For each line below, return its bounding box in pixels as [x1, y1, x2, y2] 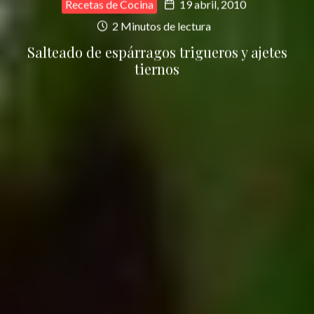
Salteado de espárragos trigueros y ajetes [27, 42, 287, 62]
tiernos [135, 59, 179, 78]
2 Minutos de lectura [109, 19, 211, 33]
